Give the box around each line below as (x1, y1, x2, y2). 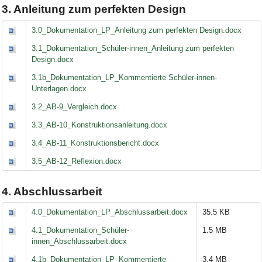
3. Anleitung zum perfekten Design (1, 3, 186, 16)
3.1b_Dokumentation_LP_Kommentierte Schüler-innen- (32, 73, 218, 82)
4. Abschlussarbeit (1, 185, 102, 198)
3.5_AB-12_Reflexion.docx (32, 157, 122, 166)
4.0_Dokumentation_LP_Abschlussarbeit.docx (32, 208, 188, 217)
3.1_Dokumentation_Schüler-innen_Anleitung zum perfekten (32, 44, 235, 53)
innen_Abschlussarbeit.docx (32, 237, 127, 246)
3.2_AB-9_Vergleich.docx (32, 102, 118, 112)
